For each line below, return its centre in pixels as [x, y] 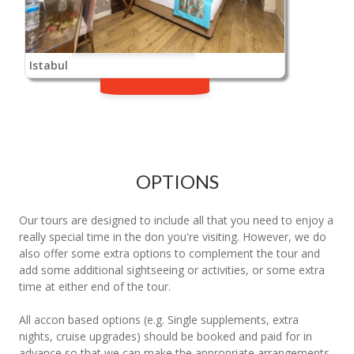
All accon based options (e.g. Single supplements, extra [159, 319]
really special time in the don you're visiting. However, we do [173, 236]
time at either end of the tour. [95, 286]
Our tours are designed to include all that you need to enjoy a [176, 220]
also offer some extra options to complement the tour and [169, 253]
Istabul [49, 65]
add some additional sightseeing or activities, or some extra [172, 269]
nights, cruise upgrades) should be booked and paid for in [166, 336]
